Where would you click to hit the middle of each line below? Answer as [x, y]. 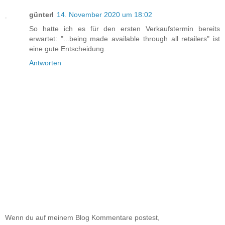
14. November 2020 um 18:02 [104, 15]
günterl [41, 15]
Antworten [45, 63]
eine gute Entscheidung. [68, 49]
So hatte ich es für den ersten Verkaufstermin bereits [125, 29]
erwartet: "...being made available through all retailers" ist [125, 39]
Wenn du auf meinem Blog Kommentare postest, [82, 218]
